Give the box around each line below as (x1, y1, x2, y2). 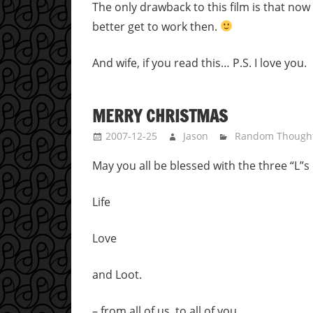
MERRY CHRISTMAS (92, 104, 228, 129)
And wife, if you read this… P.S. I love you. (92, 54, 307, 71)
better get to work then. (92, 18, 220, 34)
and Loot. (92, 267, 142, 283)
